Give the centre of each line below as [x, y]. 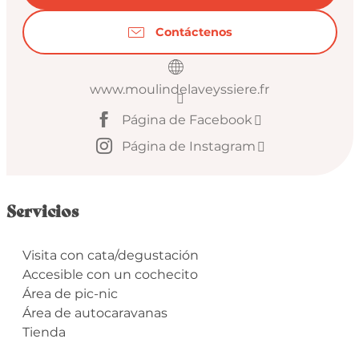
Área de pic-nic [70, 294]
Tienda [44, 333]
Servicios [42, 211]
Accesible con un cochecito [110, 275]
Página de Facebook [187, 119]
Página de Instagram [188, 146]
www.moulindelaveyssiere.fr [179, 90]
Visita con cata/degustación [110, 256]
